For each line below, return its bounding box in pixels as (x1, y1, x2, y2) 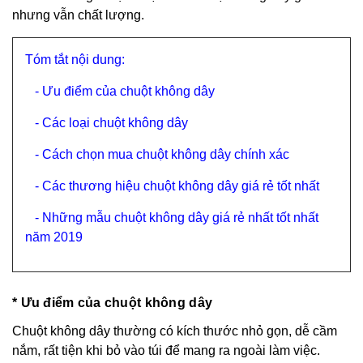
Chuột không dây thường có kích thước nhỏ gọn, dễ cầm (12, 324, 337, 338)
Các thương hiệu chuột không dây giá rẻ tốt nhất (42, 179, 319, 193)
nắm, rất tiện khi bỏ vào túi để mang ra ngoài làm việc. (12, 344, 320, 357)
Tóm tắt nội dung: (25, 53, 125, 66)
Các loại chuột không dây (42, 116, 188, 130)
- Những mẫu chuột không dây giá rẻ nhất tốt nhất (35, 211, 318, 224)
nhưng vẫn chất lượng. (12, 8, 144, 22)
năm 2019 (25, 230, 83, 244)
